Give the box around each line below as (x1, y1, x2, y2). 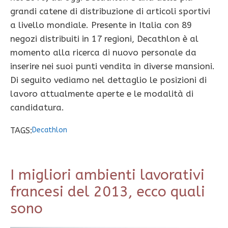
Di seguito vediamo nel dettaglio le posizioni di (10, 75, 207, 85)
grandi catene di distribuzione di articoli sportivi (10, 6, 210, 17)
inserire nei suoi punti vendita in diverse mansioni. (10, 61, 215, 72)
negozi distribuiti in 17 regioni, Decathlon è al (10, 34, 198, 44)
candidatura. (10, 102, 64, 113)
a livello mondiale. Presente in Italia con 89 (10, 20, 192, 31)
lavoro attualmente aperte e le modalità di (10, 89, 193, 99)
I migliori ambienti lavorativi (10, 166, 205, 184)
